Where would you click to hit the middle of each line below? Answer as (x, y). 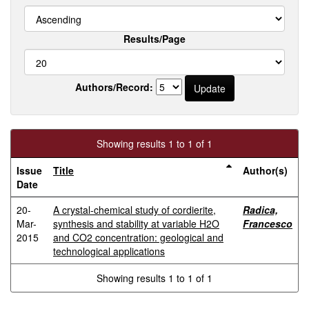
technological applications (109, 251)
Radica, (260, 210)
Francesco (268, 223)
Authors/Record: (114, 87)
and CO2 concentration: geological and (138, 237)
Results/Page (154, 39)
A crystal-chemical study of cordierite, (134, 210)
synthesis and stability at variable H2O (136, 223)
